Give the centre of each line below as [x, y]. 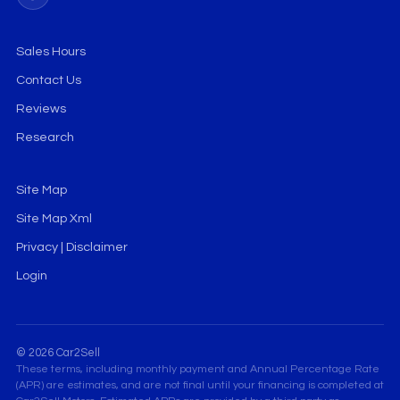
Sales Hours [50, 52]
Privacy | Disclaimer [71, 247]
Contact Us [48, 80]
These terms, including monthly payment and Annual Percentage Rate [197, 370]
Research [45, 137]
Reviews [41, 109]
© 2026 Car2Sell [58, 354]
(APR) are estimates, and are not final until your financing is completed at [200, 386]
